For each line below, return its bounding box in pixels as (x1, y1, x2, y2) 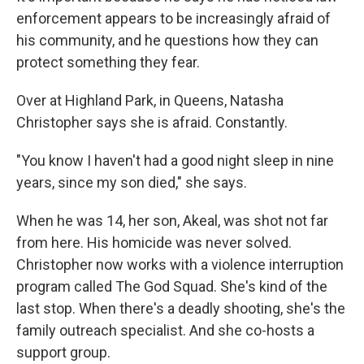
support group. (16, 344, 110, 361)
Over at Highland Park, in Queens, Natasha (16, 92, 284, 109)
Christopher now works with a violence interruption (16, 256, 344, 273)
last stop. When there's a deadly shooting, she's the (16, 300, 345, 317)
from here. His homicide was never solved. (16, 234, 292, 251)
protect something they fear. (16, 54, 200, 71)
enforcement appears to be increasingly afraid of (16, 10, 331, 27)
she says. (185, 174, 247, 191)
